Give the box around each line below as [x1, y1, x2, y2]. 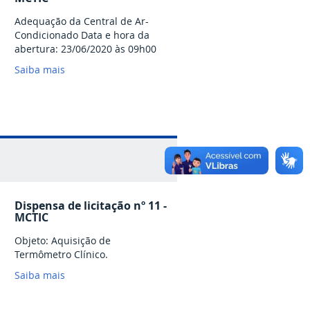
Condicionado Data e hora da [15, 28, 149, 42]
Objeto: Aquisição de [15, 234, 111, 248]
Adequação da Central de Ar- [15, 15, 149, 28]
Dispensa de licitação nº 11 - [15, 198, 167, 214]
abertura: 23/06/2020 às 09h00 [15, 42, 156, 56]
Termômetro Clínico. [15, 248, 108, 262]
